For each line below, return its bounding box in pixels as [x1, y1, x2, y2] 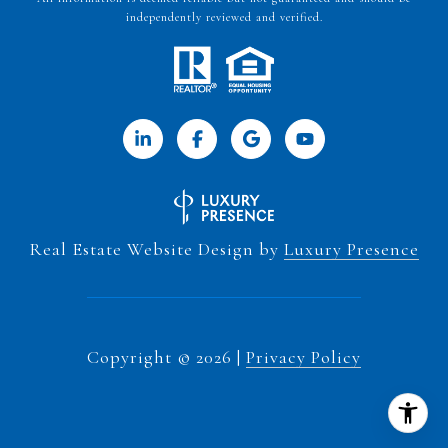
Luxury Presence [284, 237, 419, 260]
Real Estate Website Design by [29, 237, 284, 260]
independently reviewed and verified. [125, 9, 323, 24]
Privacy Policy [246, 345, 361, 368]
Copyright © [87, 345, 191, 368]
